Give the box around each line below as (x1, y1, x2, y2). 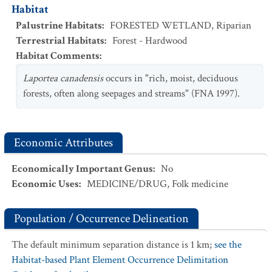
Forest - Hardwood (112, 34, 187, 47)
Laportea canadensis (23, 72, 106, 85)
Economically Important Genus (12, 162, 153, 175)
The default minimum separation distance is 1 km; (12, 238, 214, 251)
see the (214, 238, 242, 251)
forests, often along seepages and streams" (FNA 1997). (23, 87, 240, 100)
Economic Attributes (14, 135, 113, 151)
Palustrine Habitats (16, 19, 102, 32)
